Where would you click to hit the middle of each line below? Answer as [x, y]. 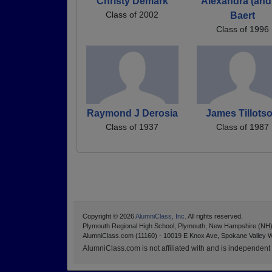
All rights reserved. [215, 216]
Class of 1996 [242, 29]
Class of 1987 [242, 127]
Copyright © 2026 [109, 216]
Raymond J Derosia [132, 113]
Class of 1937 [132, 127]
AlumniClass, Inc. [161, 216]
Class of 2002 [132, 15]
